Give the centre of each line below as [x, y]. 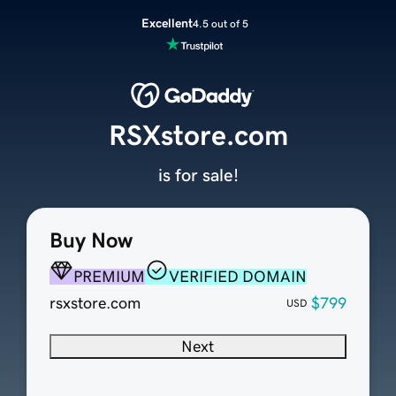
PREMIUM [109, 277]
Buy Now [91, 241]
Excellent [167, 23]
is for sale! [198, 175]
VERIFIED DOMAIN [237, 277]
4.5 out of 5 [220, 23]
